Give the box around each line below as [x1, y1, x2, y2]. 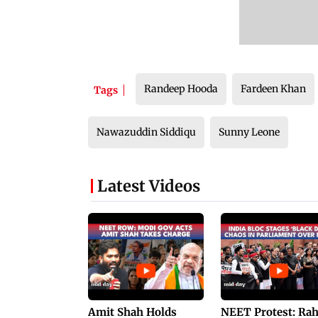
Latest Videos [97, 176, 200, 197]
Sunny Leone [219, 126, 280, 139]
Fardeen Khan [241, 82, 306, 96]
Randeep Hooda [144, 82, 218, 96]
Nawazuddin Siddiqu [97, 126, 196, 139]
